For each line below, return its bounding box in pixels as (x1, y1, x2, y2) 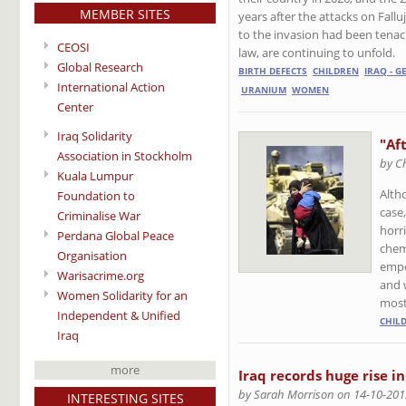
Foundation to (57, 188, 135, 205)
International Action (57, 78, 165, 95)
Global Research (57, 58, 143, 75)
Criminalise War (57, 208, 140, 225)
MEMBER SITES (80, 5, 170, 23)
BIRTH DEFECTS (238, 64, 307, 77)
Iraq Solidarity (57, 128, 132, 145)
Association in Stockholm (57, 148, 192, 165)
